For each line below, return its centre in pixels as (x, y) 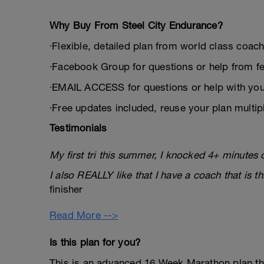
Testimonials (78, 128)
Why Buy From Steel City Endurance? (136, 25)
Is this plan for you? (95, 242)
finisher (66, 189)
